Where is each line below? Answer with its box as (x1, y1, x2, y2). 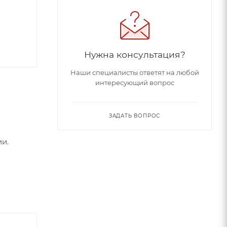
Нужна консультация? (84, 49, 185, 60)
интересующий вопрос (95, 79, 174, 87)
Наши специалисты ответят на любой (70, 68, 199, 77)
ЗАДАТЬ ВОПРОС (108, 112, 161, 119)
